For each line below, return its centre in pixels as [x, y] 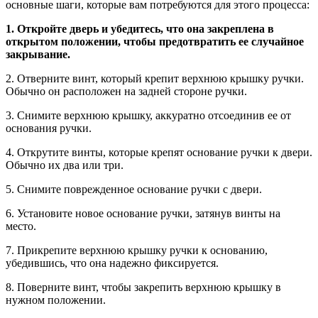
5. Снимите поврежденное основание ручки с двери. [134, 189]
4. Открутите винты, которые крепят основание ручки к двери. [159, 152]
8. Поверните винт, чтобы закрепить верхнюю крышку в [143, 287]
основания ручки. [49, 128]
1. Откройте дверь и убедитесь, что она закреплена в [140, 28]
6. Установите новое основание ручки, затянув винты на [143, 213]
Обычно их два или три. [65, 165]
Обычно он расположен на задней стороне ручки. [126, 91]
